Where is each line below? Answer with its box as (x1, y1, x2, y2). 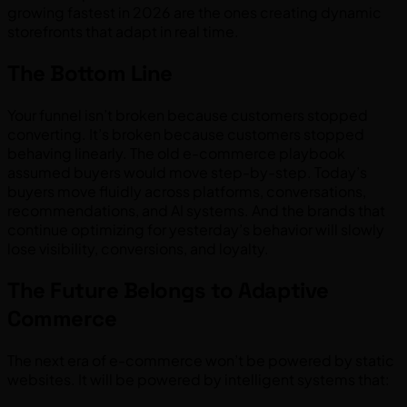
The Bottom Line (7, 59, 173, 88)
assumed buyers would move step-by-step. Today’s (7, 163, 367, 183)
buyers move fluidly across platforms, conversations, (7, 182, 366, 202)
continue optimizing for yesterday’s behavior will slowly (7, 220, 384, 240)
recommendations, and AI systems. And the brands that (7, 201, 385, 221)
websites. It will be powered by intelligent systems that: (7, 370, 390, 390)
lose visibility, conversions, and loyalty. (7, 239, 269, 259)
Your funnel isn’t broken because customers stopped (7, 105, 368, 125)
